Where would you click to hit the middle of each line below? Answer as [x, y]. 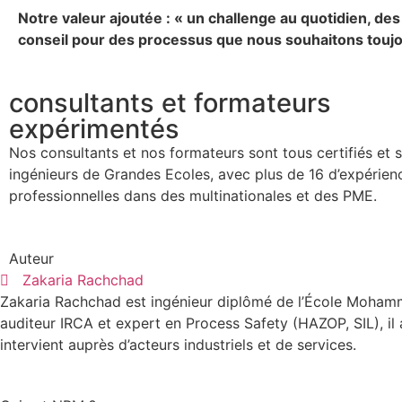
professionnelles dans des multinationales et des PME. [193, 195]
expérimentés [94, 128]
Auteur [31, 259]
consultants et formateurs [170, 102]
